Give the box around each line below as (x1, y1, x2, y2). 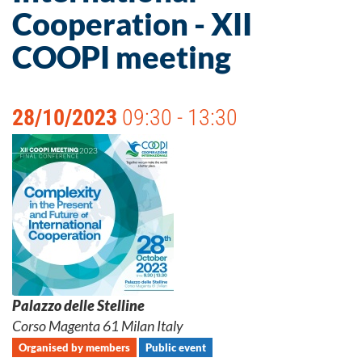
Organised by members (19, 341, 130, 354)
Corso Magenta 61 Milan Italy (12, 317, 183, 335)
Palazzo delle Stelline (12, 297, 145, 314)
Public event (145, 341, 206, 354)
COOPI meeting (12, 38, 231, 75)
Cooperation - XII (12, 5, 252, 42)
